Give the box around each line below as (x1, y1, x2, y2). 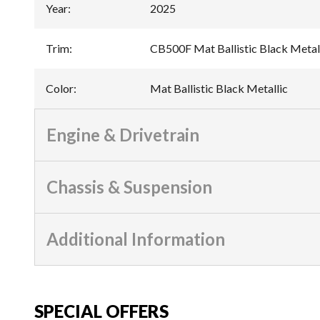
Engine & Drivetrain (46, 124, 199, 145)
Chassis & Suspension (46, 176, 212, 197)
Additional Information (46, 228, 225, 249)
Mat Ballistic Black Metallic (150, 81, 288, 95)
